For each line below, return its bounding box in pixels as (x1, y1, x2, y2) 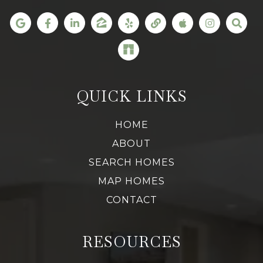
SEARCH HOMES (88, 157, 175, 168)
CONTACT (106, 194, 157, 206)
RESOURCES (82, 232, 181, 252)
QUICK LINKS (76, 86, 187, 107)
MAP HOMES (98, 176, 165, 187)
